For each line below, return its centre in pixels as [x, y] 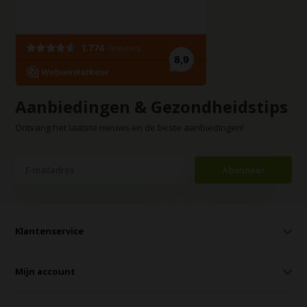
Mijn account [46, 271]
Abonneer [243, 170]
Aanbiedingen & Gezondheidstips [152, 107]
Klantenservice [50, 231]
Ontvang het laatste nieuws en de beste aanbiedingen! [130, 127]
